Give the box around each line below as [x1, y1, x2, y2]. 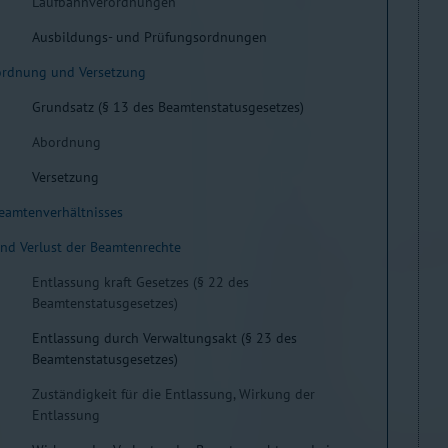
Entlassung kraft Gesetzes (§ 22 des [32, 273, 249, 291]
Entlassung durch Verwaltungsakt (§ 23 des [32, 329, 297, 347]
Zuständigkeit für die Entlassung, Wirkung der [32, 385, 315, 403]
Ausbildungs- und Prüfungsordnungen [32, 28, 267, 46]
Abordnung [32, 133, 101, 151]
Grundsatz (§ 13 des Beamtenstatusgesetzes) [32, 98, 304, 116]
